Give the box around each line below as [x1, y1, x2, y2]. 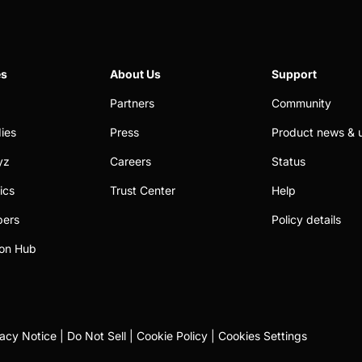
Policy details [271, 213, 341, 226]
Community [271, 96, 331, 110]
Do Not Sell [67, 329, 126, 343]
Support [271, 67, 317, 81]
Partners [110, 96, 154, 110]
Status [271, 154, 305, 168]
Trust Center [110, 183, 175, 197]
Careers [110, 154, 151, 168]
